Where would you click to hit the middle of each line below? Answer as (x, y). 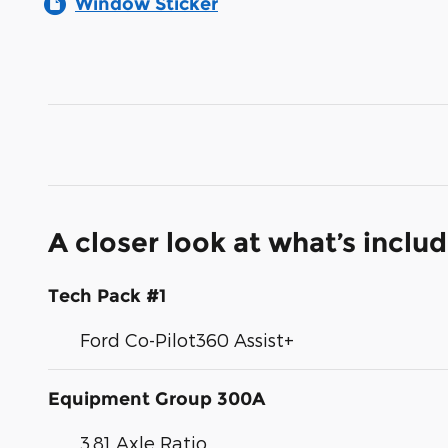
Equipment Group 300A (156, 399)
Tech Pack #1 (107, 296)
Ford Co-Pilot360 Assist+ (187, 340)
